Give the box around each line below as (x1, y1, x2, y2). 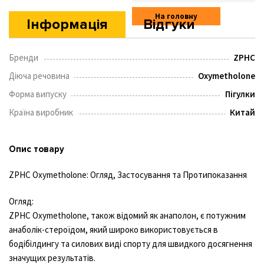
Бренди (9, 51, 38, 63)
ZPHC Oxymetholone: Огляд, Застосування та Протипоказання (9, 169, 247, 180)
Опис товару (9, 143, 64, 154)
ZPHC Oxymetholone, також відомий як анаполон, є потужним (9, 209, 246, 221)
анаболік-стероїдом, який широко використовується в (9, 223, 218, 235)
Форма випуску (9, 88, 67, 100)
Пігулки (225, 88, 255, 100)
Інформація (27, 16, 108, 34)
